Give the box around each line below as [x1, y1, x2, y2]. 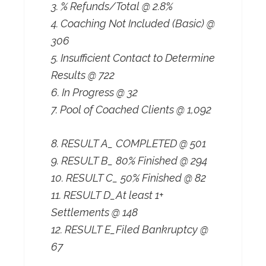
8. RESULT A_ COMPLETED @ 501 [51, 137, 206, 150]
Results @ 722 [51, 69, 115, 82]
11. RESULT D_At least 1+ [51, 189, 163, 202]
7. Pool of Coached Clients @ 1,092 [51, 103, 211, 116]
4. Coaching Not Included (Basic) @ [51, 17, 215, 30]
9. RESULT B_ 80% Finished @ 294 [51, 154, 207, 167]
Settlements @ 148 [51, 206, 138, 219]
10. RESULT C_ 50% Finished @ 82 [51, 172, 206, 185]
